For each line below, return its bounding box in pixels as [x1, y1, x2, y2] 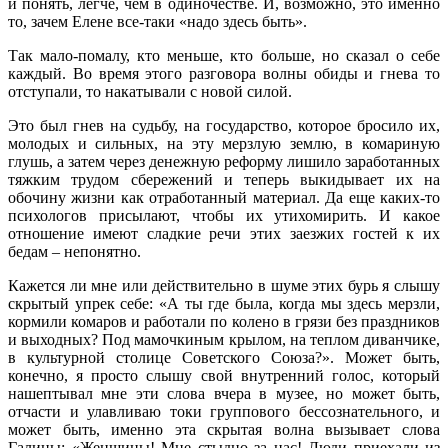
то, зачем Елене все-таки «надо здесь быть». [8, 12, 307, 30]
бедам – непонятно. [8, 242, 141, 260]
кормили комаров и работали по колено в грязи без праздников [8, 312, 440, 330]
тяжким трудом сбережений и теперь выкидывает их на [8, 170, 440, 188]
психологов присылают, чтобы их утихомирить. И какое [8, 206, 440, 224]
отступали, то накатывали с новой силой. [8, 82, 292, 100]
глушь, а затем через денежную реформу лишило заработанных [8, 152, 440, 170]
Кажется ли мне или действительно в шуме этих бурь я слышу [8, 276, 440, 294]
